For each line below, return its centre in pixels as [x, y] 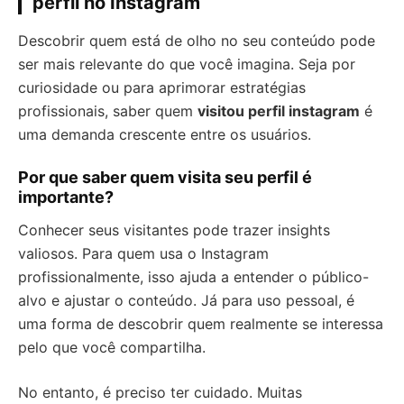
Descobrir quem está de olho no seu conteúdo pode [197, 41]
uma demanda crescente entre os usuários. [165, 134]
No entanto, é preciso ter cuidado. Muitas [160, 392]
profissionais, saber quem [108, 111]
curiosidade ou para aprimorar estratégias [162, 87]
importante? [66, 197]
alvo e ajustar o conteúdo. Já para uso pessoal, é [186, 300]
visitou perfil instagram [279, 111]
